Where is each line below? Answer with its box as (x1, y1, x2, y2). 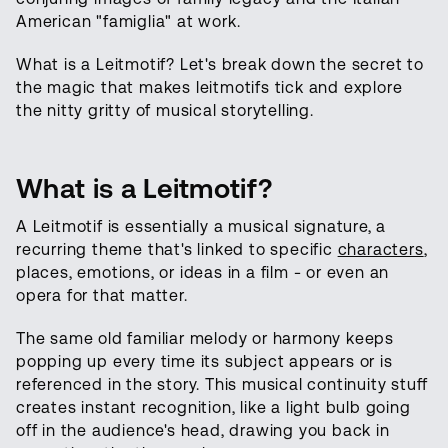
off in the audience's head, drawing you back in (16, 420, 390, 440)
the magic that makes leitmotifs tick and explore (16, 77, 403, 97)
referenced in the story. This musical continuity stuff (16, 374, 429, 394)
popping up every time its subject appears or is (16, 351, 393, 371)
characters (337, 239, 424, 259)
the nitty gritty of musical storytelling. (16, 100, 314, 120)
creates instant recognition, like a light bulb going (16, 397, 411, 417)
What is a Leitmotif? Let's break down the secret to (16, 54, 424, 74)
